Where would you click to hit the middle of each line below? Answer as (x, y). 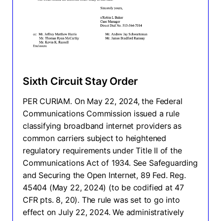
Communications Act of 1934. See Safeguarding (110, 163)
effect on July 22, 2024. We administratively (103, 212)
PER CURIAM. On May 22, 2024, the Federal (103, 101)
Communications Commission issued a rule (101, 113)
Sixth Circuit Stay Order (80, 81)
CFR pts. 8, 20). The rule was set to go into (101, 200)
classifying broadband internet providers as (102, 126)
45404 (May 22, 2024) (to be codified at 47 (104, 187)
